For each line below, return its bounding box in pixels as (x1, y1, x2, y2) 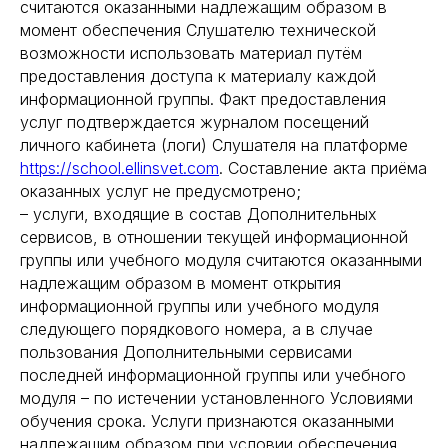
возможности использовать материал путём (20, 43, 362, 63)
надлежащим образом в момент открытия (20, 273, 341, 293)
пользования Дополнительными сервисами (20, 342, 352, 362)
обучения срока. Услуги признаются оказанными (20, 411, 394, 431)
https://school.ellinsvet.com (20, 158, 219, 178)
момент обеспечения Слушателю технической (20, 20, 376, 40)
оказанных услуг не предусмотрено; (20, 181, 301, 201)
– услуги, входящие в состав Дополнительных (20, 204, 377, 224)
